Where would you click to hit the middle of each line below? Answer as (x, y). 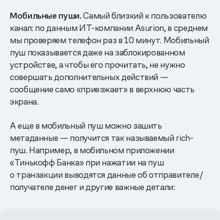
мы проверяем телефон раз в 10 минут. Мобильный (110, 40)
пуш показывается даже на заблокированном (97, 52)
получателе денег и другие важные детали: (93, 187)
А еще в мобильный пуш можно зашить (86, 125)
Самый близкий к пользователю (144, 15)
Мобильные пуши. (46, 15)
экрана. (24, 101)
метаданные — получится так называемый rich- (102, 137)
